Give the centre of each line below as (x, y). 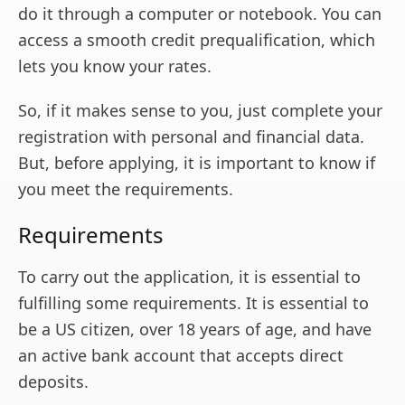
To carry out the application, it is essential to (189, 276)
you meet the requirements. (126, 188)
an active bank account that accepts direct (181, 355)
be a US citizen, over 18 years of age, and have (195, 329)
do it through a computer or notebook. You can (200, 13)
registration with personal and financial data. (191, 136)
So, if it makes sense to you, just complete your (200, 110)
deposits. (53, 381)
